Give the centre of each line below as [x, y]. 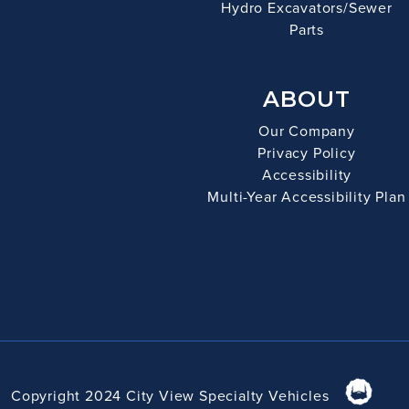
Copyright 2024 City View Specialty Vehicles [170, 395]
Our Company [307, 131]
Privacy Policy [307, 152]
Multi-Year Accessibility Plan [307, 196]
